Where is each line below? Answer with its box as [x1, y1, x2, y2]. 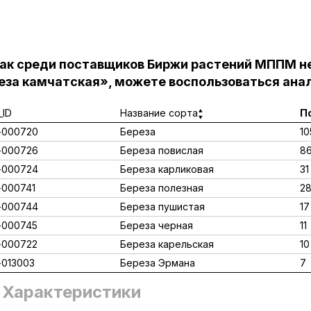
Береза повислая [120, 144, 203, 156]
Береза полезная [120, 182, 203, 194]
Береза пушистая [120, 201, 205, 212]
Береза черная [120, 219, 193, 231]
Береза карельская [120, 238, 214, 250]
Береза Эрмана [120, 257, 195, 269]
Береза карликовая [120, 163, 214, 175]
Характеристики [2, 282, 141, 302]
